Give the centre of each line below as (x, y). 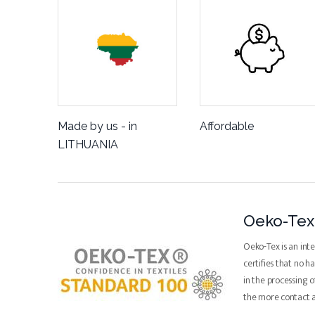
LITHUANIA (88, 144)
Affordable (227, 126)
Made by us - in (97, 126)
